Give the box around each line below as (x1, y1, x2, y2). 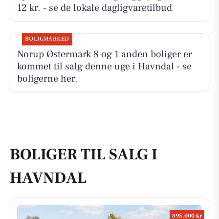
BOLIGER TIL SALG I (10, 144, 157, 165)
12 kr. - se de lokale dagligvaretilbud (17, 1, 172, 15)
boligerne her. (17, 72, 78, 85)
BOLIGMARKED (24, 35, 69, 43)
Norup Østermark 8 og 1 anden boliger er (17, 47, 192, 61)
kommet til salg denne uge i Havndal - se (17, 60, 192, 73)
